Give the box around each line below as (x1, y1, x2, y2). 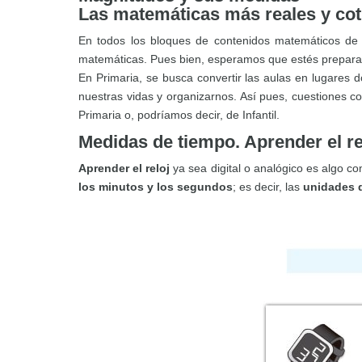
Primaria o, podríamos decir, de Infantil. (78, 108, 280, 121)
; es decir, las (233, 180, 303, 193)
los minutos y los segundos (78, 180, 233, 193)
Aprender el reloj (78, 162, 170, 175)
